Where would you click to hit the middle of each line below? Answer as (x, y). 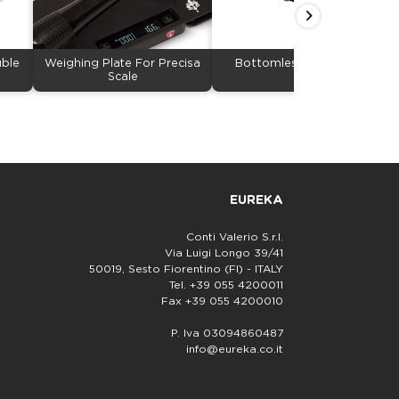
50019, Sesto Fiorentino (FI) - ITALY (186, 269)
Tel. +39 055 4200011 (226, 285)
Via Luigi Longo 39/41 (224, 253)
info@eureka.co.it (234, 350)
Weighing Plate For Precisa (123, 64)
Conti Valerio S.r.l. (234, 237)
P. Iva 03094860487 (227, 334)
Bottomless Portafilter (301, 64)
